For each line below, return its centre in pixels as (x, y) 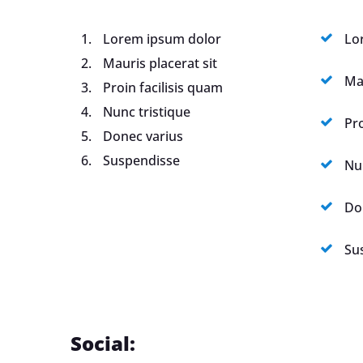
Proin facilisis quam (163, 88)
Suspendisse (141, 160)
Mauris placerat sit (160, 63)
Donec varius (143, 136)
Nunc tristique (147, 112)
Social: (103, 343)
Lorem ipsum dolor (162, 39)
